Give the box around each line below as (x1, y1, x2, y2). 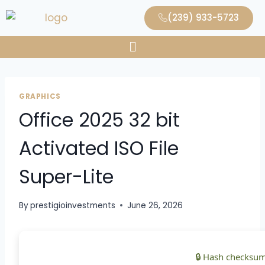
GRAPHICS (19, 92, 61, 102)
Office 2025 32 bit (19, 106, 180, 134)
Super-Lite (19, 163, 114, 190)
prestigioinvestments (30, 199, 116, 211)
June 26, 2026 (127, 199, 183, 211)
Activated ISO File (19, 135, 179, 162)
